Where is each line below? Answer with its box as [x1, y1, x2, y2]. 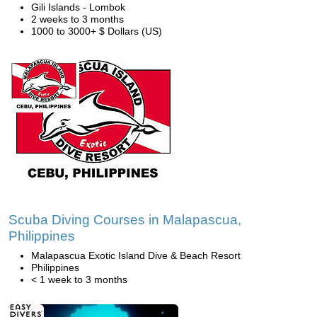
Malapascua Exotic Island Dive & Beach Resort [31, 250, 241, 261]
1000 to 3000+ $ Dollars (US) [31, 25, 162, 37]
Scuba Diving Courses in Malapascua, [8, 212, 241, 227]
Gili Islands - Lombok [31, 1, 125, 13]
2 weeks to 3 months [31, 13, 124, 25]
